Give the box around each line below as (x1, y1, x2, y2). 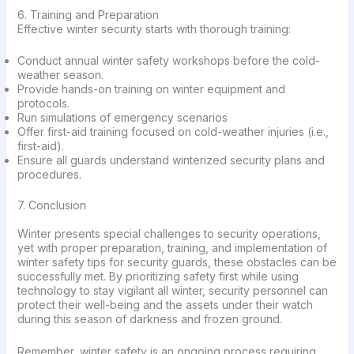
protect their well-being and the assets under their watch (17, 298, 313, 312)
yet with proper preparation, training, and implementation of (17, 241, 327, 255)
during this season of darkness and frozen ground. (17, 312, 282, 326)
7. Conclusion (17, 198, 86, 213)
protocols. (17, 96, 73, 111)
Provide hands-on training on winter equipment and (17, 82, 285, 96)
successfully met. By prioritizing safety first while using (17, 269, 299, 284)
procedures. (17, 168, 81, 182)
